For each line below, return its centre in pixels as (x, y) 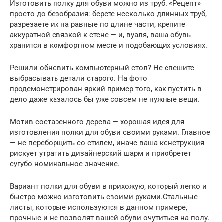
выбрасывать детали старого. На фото (79, 78)
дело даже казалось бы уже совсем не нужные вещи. (105, 99)
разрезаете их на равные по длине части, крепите (98, 24)
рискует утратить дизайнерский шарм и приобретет (101, 153)
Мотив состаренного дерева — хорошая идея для (97, 122)
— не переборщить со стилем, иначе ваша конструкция (107, 142)
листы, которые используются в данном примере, (99, 207)
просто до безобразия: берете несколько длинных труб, (108, 14)
